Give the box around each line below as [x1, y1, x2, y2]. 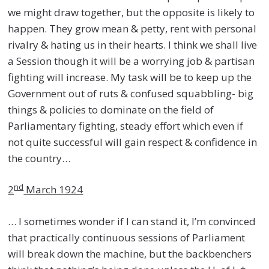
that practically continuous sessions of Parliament [8, 230, 246, 244]
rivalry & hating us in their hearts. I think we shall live [8, 37, 258, 52]
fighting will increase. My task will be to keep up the [8, 70, 252, 84]
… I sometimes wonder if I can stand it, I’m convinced [8, 214, 256, 228]
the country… [8, 151, 71, 165]
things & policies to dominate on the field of [8, 102, 214, 116]
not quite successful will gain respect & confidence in [8, 134, 258, 149]
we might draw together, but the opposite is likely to [8, 5, 255, 19]
